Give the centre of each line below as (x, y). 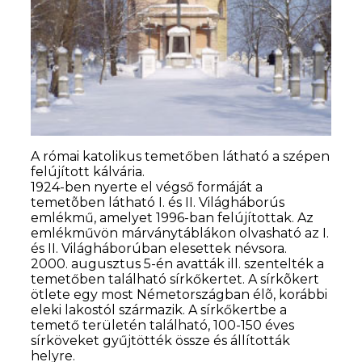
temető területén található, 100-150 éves (163, 326)
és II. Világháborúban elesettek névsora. (159, 249)
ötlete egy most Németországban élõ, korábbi (179, 295)
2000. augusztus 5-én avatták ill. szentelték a (178, 264)
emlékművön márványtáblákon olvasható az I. (180, 234)
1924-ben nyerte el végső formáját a (147, 187)
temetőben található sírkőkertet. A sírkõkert (175, 280)
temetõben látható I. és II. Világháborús (158, 203)
